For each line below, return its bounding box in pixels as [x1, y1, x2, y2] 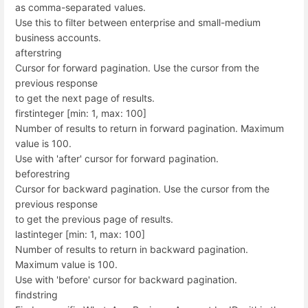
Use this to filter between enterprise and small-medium [15, 16, 261, 28]
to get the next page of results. [15, 91, 155, 104]
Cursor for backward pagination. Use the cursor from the [15, 182, 269, 195]
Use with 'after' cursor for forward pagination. [15, 152, 219, 164]
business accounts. [15, 31, 101, 43]
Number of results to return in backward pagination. [15, 243, 248, 255]
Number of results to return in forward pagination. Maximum [15, 122, 284, 134]
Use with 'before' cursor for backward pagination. [15, 273, 237, 285]
